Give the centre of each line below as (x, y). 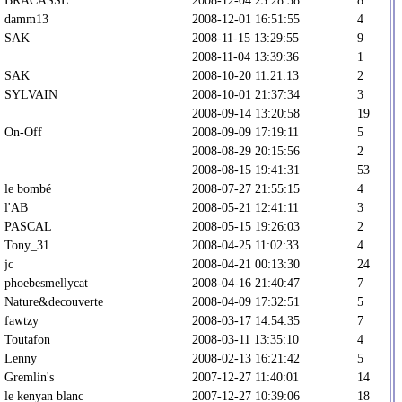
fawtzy (22, 320)
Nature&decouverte (54, 301)
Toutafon (27, 339)
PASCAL (28, 226)
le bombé (28, 188)
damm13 (26, 18)
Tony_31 (27, 245)
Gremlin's (29, 376)
